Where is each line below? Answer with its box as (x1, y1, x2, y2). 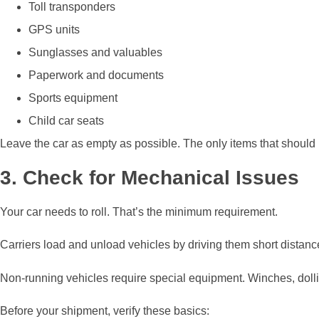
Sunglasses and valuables (28, 46, 162, 59)
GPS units (28, 23, 80, 36)
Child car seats (28, 115, 104, 127)
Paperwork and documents (28, 69, 164, 82)
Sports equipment (28, 92, 117, 105)
